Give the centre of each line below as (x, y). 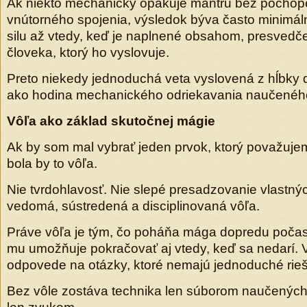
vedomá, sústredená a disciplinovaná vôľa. (133, 206)
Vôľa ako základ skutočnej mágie (111, 121)
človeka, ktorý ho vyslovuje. (88, 52)
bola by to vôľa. (52, 163)
